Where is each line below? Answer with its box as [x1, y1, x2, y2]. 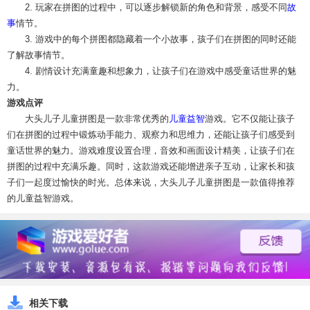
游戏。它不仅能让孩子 [205, 113, 295, 124]
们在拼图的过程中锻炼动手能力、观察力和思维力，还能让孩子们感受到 [7, 129, 295, 140]
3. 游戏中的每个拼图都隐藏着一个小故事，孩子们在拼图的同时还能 [25, 33, 296, 44]
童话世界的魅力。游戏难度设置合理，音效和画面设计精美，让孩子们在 [7, 145, 295, 156]
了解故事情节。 [7, 49, 70, 60]
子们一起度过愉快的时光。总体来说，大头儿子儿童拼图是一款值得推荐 [7, 176, 295, 188]
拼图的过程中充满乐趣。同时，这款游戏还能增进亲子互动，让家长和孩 [7, 161, 295, 172]
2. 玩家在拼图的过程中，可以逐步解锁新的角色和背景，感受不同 [25, 1, 287, 12]
